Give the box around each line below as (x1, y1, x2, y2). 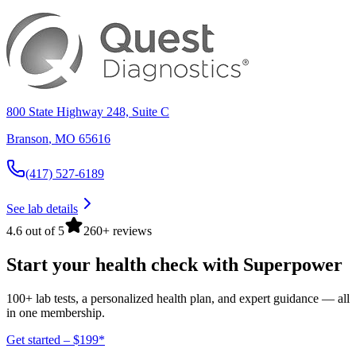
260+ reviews (83, 224, 152, 238)
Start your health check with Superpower (6, 253, 342, 275)
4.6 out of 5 (6, 224, 64, 238)
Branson (6, 132, 48, 146)
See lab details (6, 202, 78, 216)
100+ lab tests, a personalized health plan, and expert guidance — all (6, 291, 350, 305)
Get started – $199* (6, 332, 105, 346)
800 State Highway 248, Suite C (6, 105, 169, 119)
